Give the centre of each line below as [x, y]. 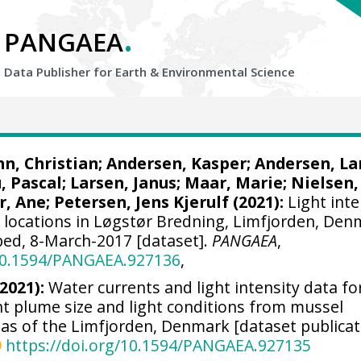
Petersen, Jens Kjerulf [142, 202]
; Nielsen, [321, 183]
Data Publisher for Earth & [83, 72]
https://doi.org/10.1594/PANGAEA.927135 [158, 345]
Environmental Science [228, 72]
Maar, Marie [234, 183]
